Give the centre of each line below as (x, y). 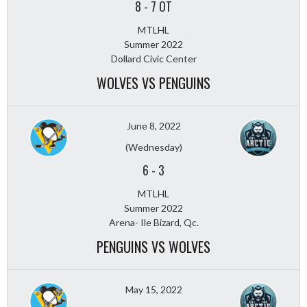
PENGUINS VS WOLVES (153, 246)
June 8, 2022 (153, 125)
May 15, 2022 (153, 289)
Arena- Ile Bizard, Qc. (153, 222)
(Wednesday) (153, 147)
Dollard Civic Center (153, 58)
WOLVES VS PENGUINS (153, 83)
